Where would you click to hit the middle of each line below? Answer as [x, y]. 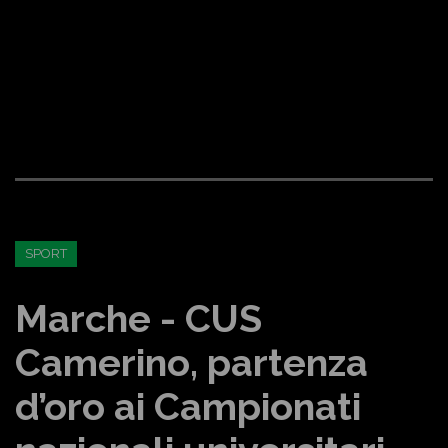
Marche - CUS [138, 318]
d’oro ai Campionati [188, 406]
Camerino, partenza [191, 362]
